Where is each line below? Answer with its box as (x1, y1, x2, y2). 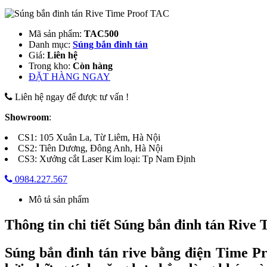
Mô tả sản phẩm (29, 194, 89, 204)
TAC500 (84, 28, 119, 39)
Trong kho (29, 60, 68, 71)
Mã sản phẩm (29, 28, 79, 39)
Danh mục (29, 39, 68, 49)
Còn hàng (73, 60, 113, 71)
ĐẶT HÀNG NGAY (29, 71, 110, 82)
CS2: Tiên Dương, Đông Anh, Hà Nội (18, 142, 163, 153)
